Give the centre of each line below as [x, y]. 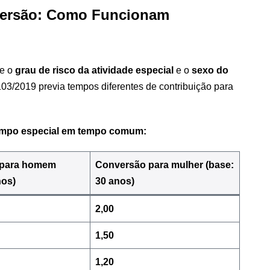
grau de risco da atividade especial [94, 70]
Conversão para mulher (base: [165, 165]
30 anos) [115, 181]
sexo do [210, 70]
